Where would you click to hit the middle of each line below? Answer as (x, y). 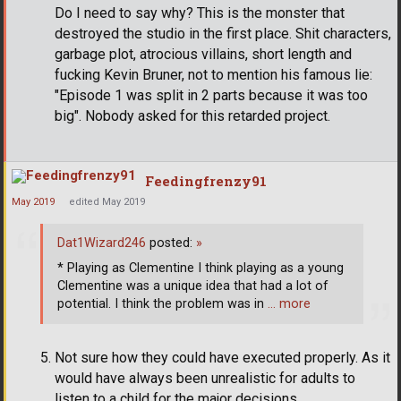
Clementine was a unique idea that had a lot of (193, 286)
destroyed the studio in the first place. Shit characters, (223, 34)
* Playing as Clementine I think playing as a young (200, 268)
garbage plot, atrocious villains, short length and (203, 55)
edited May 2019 (107, 202)
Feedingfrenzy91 (206, 181)
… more (289, 303)
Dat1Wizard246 (102, 243)
